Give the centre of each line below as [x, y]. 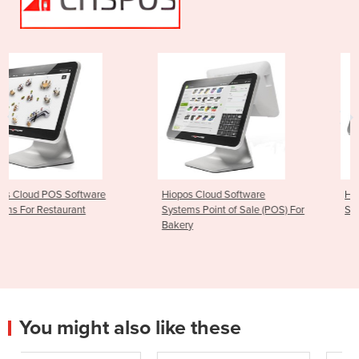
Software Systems [274, 210]
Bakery [66, 226]
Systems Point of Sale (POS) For [121, 210]
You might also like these [130, 328]
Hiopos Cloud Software [102, 195]
